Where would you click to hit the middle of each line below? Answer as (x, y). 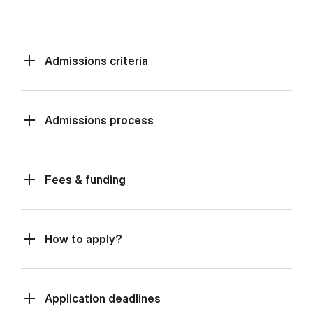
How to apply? (83, 239)
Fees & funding (85, 179)
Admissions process (99, 120)
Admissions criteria (96, 60)
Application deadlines (103, 299)
